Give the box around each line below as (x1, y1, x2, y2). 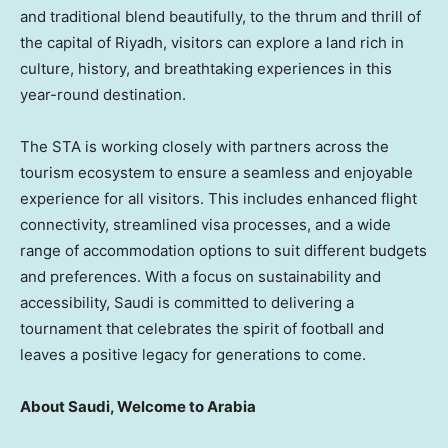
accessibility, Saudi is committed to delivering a (20, 292, 354, 312)
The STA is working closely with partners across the (20, 136, 389, 156)
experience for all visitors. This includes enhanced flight (20, 188, 417, 208)
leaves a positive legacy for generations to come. (20, 344, 378, 364)
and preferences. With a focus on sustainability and (20, 266, 381, 286)
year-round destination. (20, 84, 186, 104)
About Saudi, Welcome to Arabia (20, 396, 256, 416)
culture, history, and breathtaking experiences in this (20, 58, 392, 78)
